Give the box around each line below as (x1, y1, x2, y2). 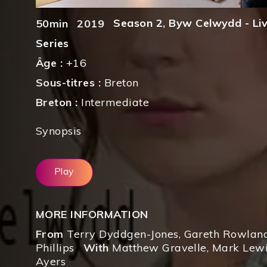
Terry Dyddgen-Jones (67, 226, 179, 241)
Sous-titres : (36, 76, 104, 90)
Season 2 (113, 15, 163, 30)
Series (36, 36, 69, 51)
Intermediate (81, 95, 150, 110)
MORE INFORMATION (36, 207, 148, 221)
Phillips (36, 240, 74, 254)
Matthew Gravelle (112, 240, 207, 254)
